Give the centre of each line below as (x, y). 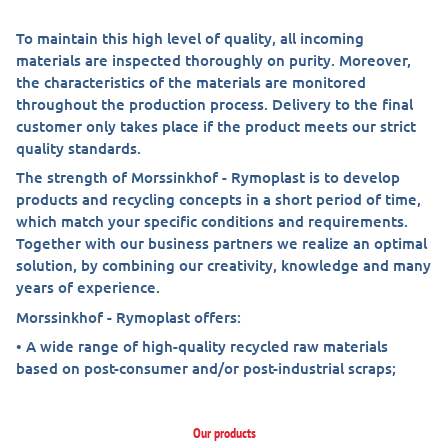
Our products (224, 433)
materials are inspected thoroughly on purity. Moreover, (213, 59)
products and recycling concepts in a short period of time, (218, 199)
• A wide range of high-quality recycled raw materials (202, 346)
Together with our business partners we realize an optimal (221, 243)
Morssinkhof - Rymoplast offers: (128, 316)
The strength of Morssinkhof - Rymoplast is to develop (208, 177)
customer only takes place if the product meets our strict (216, 125)
